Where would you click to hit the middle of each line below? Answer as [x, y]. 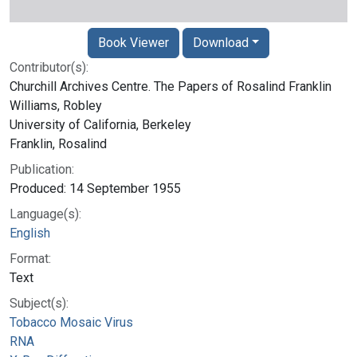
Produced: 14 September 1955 [95, 188]
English [30, 233]
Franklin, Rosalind [58, 143]
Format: [30, 258]
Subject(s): [39, 303]
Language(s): [45, 214]
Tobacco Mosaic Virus [71, 322]
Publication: [42, 169]
